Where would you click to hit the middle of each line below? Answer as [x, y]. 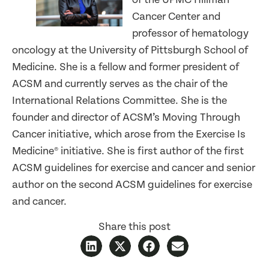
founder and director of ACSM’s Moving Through [126, 117]
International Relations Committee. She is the [119, 100]
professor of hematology [190, 33]
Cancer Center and [176, 16]
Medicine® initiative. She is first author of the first [128, 151]
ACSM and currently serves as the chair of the [120, 83]
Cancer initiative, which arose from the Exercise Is [129, 134]
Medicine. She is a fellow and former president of [125, 67]
